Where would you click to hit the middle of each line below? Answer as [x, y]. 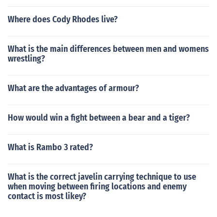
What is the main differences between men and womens [108, 49]
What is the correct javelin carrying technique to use [102, 177]
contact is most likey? [47, 196]
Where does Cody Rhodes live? [63, 19]
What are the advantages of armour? [73, 88]
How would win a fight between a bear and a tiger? [99, 118]
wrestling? [26, 59]
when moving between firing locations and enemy [97, 186]
